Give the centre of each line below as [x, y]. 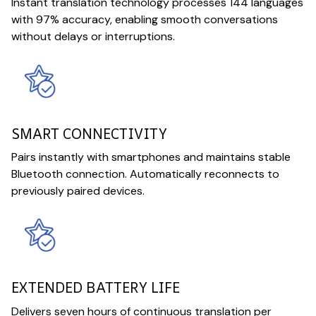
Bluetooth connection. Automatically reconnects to [145, 174]
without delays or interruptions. [93, 37]
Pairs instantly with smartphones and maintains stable [151, 157]
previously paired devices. [78, 190]
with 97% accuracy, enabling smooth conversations [145, 20]
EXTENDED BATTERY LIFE [96, 288]
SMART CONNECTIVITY [89, 133]
